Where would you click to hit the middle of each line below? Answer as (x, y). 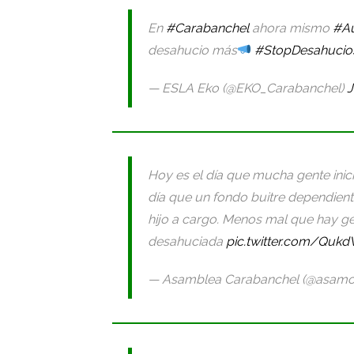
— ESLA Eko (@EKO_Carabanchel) (247, 88)
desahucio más (192, 50)
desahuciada (187, 241)
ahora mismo (291, 28)
